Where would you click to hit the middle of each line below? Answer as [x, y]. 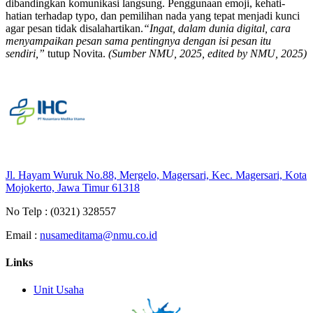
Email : [23, 235]
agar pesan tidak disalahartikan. [74, 28]
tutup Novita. [77, 53]
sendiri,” [25, 53]
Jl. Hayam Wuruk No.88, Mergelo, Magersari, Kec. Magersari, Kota [156, 175]
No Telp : [27, 211]
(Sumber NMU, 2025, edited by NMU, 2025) [208, 53]
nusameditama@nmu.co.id [99, 235]
